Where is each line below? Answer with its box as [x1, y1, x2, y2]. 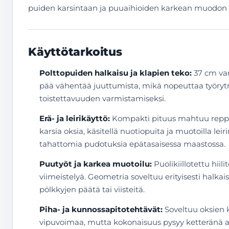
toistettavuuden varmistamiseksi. [39, 94, 166, 103]
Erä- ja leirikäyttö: [39, 113, 110, 123]
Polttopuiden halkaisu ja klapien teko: [39, 68, 192, 78]
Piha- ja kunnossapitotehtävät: [39, 204, 163, 214]
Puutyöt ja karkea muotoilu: [39, 159, 152, 169]
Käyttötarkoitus [28, 45, 122, 59]
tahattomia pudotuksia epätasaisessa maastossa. [39, 139, 225, 149]
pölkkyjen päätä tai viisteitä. [39, 185, 145, 194]
